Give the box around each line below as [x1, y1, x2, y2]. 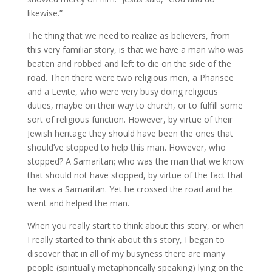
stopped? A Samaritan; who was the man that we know [27, 155, 244, 167]
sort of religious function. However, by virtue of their [27, 114, 233, 125]
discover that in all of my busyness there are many [27, 248, 225, 259]
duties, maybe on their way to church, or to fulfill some [27, 100, 243, 111]
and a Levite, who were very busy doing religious [27, 86, 218, 97]
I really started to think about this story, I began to [27, 234, 225, 245]
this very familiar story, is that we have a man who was [27, 44, 243, 55]
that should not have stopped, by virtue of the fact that [27, 169, 243, 181]
